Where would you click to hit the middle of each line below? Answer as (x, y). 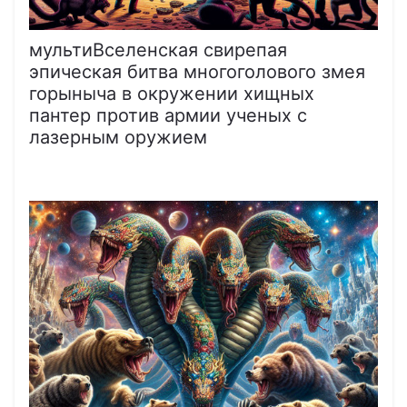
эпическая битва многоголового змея (197, 71)
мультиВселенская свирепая (158, 50)
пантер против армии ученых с (168, 115)
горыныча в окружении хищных (172, 93)
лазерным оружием (118, 137)
